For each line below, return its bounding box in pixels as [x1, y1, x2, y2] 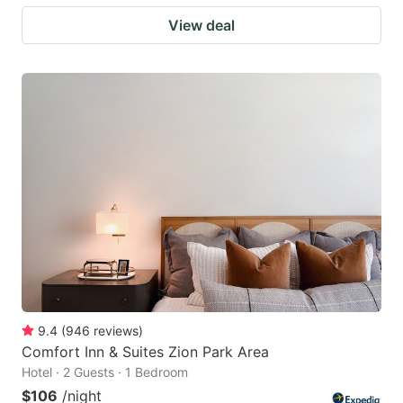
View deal [168, 15, 235, 34]
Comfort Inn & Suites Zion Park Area [22, 343, 269, 362]
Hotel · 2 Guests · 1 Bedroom [22, 364, 188, 381]
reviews [94, 323, 139, 339]
